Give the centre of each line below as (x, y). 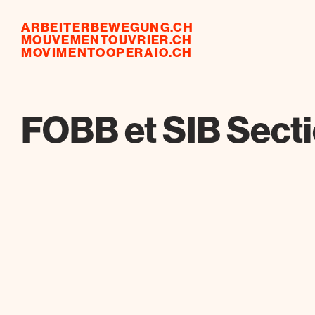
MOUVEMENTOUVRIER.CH (107, 40)
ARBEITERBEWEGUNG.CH (108, 27)
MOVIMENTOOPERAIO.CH (107, 52)
